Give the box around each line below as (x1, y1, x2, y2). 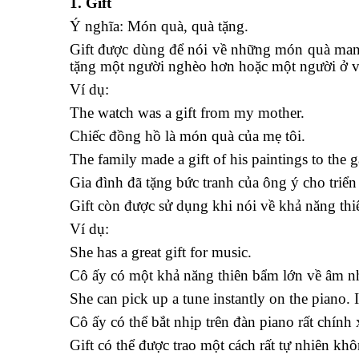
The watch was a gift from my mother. (70, 104, 305, 121)
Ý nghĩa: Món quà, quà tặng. (70, 18, 248, 34)
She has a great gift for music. (70, 244, 252, 260)
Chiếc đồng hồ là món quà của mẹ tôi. (70, 127, 305, 144)
